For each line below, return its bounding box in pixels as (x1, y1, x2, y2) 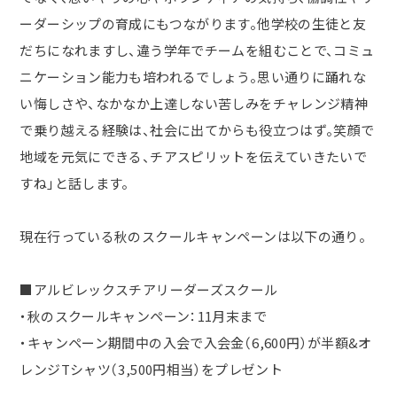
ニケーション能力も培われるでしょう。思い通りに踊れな (19, 67, 367, 87)
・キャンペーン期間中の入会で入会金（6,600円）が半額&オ (19, 333, 372, 353)
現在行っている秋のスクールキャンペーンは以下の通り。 (19, 227, 367, 246)
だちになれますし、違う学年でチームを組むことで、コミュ (19, 41, 375, 60)
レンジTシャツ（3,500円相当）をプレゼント (19, 360, 284, 379)
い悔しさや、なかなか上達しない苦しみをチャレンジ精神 (19, 94, 369, 113)
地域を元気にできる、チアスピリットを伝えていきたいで (19, 147, 368, 167)
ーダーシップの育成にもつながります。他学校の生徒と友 (19, 14, 367, 34)
